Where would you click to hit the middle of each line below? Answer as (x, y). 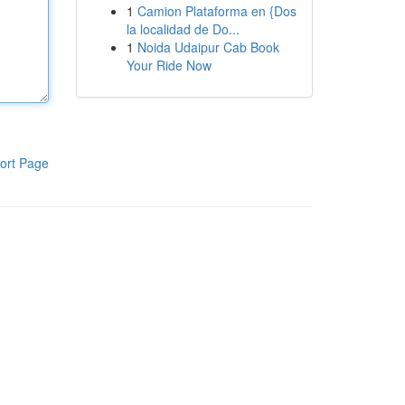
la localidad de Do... (183, 29)
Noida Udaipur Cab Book (208, 47)
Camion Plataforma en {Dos (217, 11)
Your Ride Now (169, 65)
